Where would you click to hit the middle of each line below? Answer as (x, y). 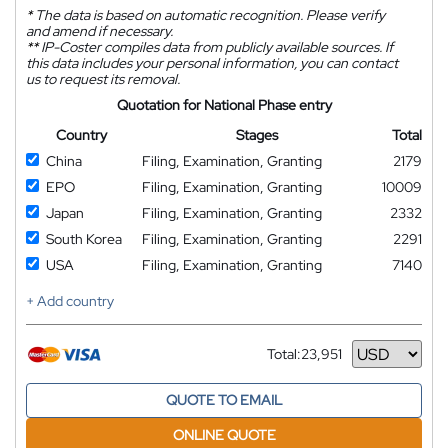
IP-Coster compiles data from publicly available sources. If (215, 47)
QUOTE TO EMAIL (224, 400)
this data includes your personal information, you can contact (212, 63)
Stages (256, 135)
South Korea (84, 239)
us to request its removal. (103, 79)
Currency (296, 361)
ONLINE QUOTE (224, 435)
